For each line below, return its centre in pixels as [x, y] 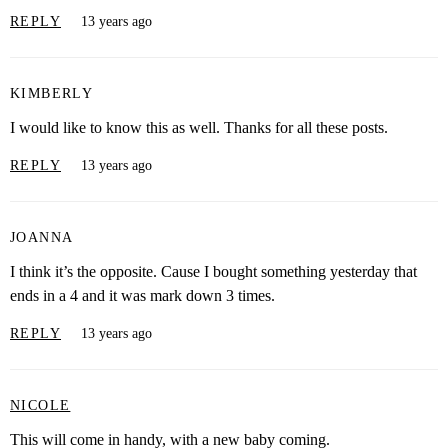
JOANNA [42, 237]
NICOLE [40, 405]
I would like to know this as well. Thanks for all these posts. [199, 128]
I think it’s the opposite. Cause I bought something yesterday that [213, 272]
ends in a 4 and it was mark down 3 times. [142, 296]
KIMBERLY [52, 93]
